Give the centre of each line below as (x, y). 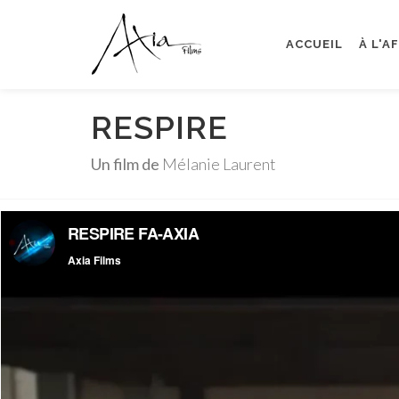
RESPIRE (159, 127)
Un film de (125, 164)
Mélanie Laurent (218, 164)
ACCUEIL (314, 44)
